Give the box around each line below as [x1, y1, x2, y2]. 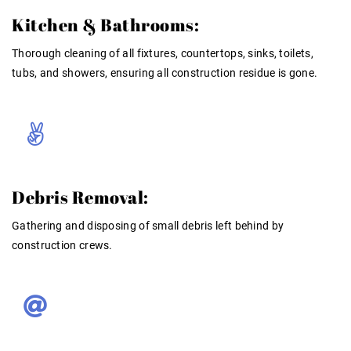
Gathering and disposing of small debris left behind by [12, 219, 284, 232]
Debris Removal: [12, 185, 149, 208]
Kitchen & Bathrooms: [12, 13, 199, 36]
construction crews [12, 238, 110, 251]
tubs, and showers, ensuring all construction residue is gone [12, 66, 314, 79]
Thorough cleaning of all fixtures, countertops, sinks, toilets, [12, 46, 313, 60]
